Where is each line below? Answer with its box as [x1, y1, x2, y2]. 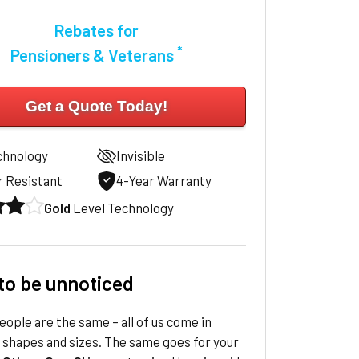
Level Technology [71, 199, 175, 216]
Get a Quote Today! [25, 98, 167, 115]
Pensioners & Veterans [10, 45, 177, 66]
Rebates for [54, 20, 139, 41]
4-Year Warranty [116, 172, 212, 189]
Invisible [116, 147, 166, 164]
